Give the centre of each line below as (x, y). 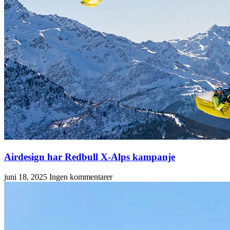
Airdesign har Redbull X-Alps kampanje (90, 157)
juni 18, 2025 (27, 177)
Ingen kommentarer (81, 177)
